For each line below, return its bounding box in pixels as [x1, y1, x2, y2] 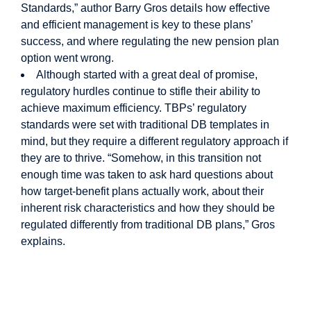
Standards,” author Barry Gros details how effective [21, 2, 270, 15]
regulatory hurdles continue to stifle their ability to [21, 85, 260, 98]
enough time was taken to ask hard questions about [21, 169, 273, 181]
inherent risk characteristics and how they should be [21, 202, 275, 215]
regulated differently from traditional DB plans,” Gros [21, 219, 275, 231]
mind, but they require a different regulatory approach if [21, 135, 288, 148]
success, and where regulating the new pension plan [21, 35, 279, 48]
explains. [21, 235, 65, 248]
